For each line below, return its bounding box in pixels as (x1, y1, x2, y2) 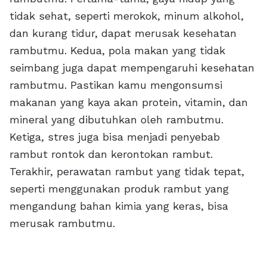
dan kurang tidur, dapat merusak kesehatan (10, 27, 237, 39)
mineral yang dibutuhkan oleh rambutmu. (10, 113, 223, 126)
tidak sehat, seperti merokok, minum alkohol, (10, 10, 244, 22)
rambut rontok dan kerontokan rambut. (10, 148, 213, 160)
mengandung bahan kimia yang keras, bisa (10, 200, 228, 212)
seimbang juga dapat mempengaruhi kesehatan (10, 61, 254, 74)
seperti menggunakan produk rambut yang (10, 182, 229, 195)
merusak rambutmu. (10, 217, 115, 229)
